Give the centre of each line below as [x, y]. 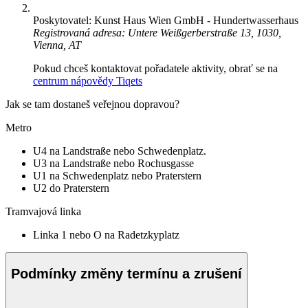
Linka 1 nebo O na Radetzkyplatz [106, 235]
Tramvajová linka [43, 212]
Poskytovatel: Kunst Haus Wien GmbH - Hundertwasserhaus [166, 21]
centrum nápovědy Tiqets [88, 81]
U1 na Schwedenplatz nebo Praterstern [117, 176]
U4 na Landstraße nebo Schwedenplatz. [120, 151]
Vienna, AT [57, 45]
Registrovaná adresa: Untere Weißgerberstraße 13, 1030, [157, 33]
